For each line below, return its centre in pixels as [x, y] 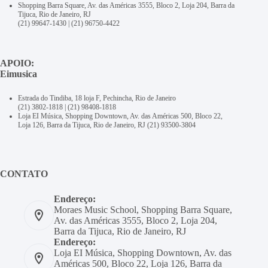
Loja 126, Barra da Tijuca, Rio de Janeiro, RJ [83, 125]
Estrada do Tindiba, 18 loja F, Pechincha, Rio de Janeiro [97, 98]
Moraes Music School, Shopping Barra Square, [143, 209]
